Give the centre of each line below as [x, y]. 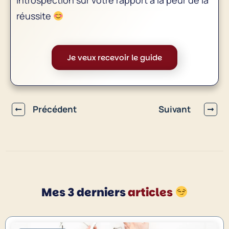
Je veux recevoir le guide [114, 57]
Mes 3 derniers [84, 192]
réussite [35, 16]
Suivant [175, 109]
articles [150, 192]
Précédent [55, 109]
